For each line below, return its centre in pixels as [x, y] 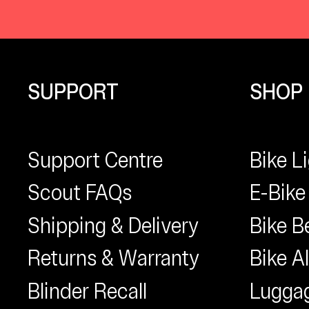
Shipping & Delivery [113, 225]
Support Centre [95, 160]
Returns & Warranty [114, 258]
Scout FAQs [80, 193]
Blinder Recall [87, 291]
